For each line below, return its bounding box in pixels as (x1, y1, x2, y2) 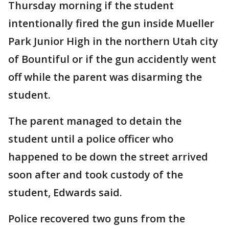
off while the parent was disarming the (8, 70, 202, 84)
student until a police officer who (8, 132, 173, 146)
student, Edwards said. (8, 186, 122, 200)
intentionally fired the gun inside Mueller (8, 16, 214, 31)
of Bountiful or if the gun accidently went (8, 52, 216, 66)
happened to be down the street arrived (8, 150, 208, 164)
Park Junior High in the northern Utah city (8, 34, 218, 49)
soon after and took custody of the (8, 168, 183, 182)
